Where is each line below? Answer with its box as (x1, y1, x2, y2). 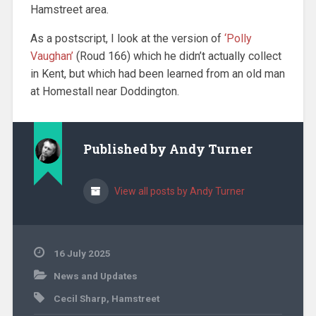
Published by (83, 140, 169, 157)
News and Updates (53, 269, 138, 281)
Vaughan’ (30, 49, 76, 63)
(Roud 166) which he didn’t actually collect (75, 49, 281, 63)
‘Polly (224, 31, 252, 45)
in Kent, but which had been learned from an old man (30, 66, 285, 80)
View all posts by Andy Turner (111, 185, 245, 197)
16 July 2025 (53, 247, 111, 259)
